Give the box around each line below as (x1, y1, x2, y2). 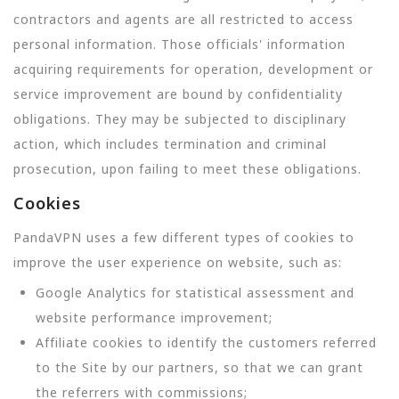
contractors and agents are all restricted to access (13, 11, 354, 28)
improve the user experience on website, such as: (13, 253, 342, 271)
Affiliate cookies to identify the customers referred (36, 333, 377, 351)
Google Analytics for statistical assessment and (36, 283, 354, 301)
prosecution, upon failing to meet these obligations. (13, 160, 362, 177)
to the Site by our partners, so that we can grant (36, 358, 363, 376)
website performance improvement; (36, 308, 273, 326)
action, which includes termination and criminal (13, 135, 327, 152)
